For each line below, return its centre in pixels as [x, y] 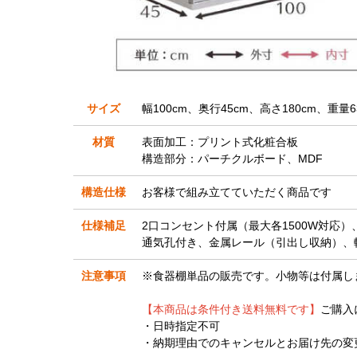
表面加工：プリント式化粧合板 [220, 141]
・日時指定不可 [181, 326]
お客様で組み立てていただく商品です [237, 192]
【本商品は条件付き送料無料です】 [231, 309]
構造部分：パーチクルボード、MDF [232, 158]
